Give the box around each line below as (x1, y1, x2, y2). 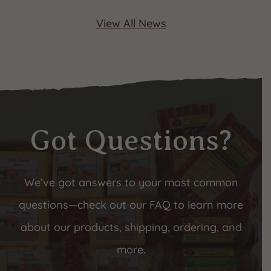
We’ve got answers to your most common (24, 175, 238, 189)
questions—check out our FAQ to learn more (19, 198, 243, 212)
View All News (96, 16, 166, 30)
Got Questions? (30, 124, 232, 157)
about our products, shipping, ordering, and (20, 220, 242, 234)
